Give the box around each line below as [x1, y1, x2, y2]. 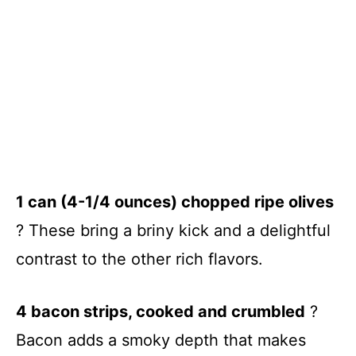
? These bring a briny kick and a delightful [16, 220, 331, 240]
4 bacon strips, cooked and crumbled [16, 301, 305, 321]
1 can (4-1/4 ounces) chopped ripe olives [16, 192, 334, 211]
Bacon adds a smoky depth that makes [16, 330, 306, 350]
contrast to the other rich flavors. [16, 249, 263, 269]
